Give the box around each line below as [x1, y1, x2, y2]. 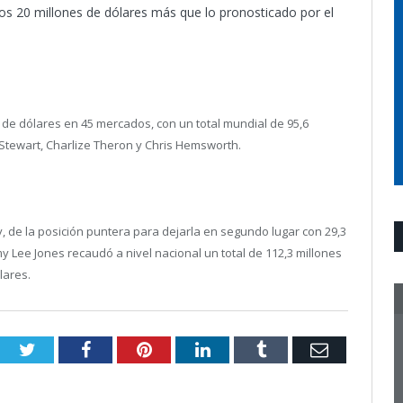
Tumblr [264, 340, 319, 359]
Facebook [89, 340, 160, 359]
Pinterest [150, 340, 216, 359]
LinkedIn [209, 340, 276, 359]
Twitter [34, 340, 88, 359]
